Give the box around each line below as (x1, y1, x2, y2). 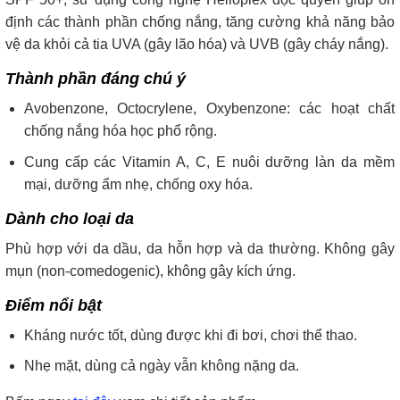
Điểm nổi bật (5, 296, 102, 314)
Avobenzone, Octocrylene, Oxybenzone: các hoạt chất (23, 101, 395, 117)
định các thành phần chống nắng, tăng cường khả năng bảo (5, 14, 395, 30)
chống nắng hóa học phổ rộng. (23, 123, 217, 139)
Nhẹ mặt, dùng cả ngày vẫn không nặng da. (23, 358, 299, 374)
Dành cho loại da (5, 209, 134, 228)
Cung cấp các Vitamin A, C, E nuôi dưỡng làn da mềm (23, 154, 395, 170)
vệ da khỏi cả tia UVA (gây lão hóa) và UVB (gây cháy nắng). (5, 37, 388, 53)
